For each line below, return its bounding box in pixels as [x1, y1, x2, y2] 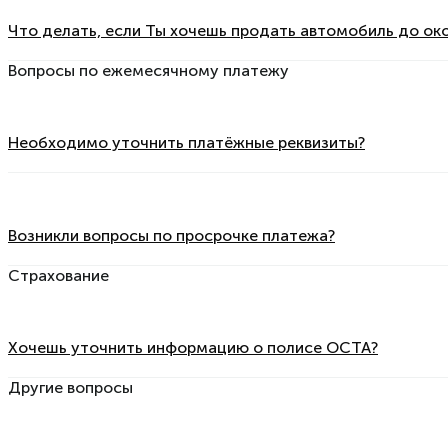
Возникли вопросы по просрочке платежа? [8, 225, 335, 245]
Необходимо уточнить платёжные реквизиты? [8, 132, 365, 152]
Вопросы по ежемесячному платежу [8, 61, 289, 81]
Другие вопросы [8, 378, 133, 398]
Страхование [8, 266, 109, 286]
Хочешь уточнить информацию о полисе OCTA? [8, 337, 378, 357]
